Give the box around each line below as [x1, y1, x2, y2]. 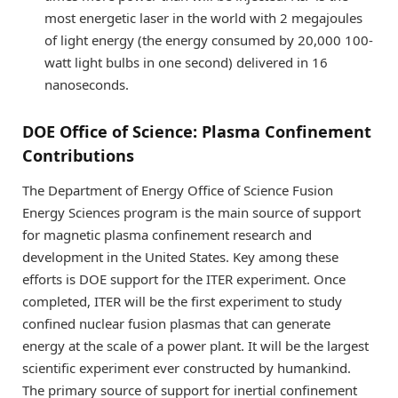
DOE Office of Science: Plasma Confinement [22, 120, 371, 142]
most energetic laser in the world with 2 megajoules [44, 8, 362, 27]
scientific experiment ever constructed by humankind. [22, 359, 351, 378]
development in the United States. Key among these [22, 248, 338, 267]
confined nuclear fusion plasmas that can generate [22, 314, 330, 333]
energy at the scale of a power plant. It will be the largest [22, 337, 369, 355]
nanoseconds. [44, 75, 129, 93]
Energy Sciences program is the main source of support [22, 203, 361, 222]
